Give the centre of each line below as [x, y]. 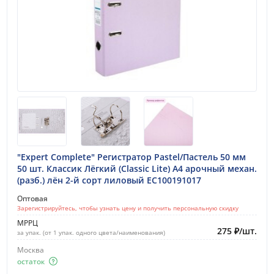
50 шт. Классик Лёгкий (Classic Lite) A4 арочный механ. [137, 169]
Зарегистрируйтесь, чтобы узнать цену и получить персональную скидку [128, 208]
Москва [31, 250]
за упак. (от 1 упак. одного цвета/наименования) [91, 233]
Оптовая [32, 199]
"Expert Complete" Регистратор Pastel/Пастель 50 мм [131, 157]
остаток [31, 261]
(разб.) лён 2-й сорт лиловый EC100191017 [109, 180]
